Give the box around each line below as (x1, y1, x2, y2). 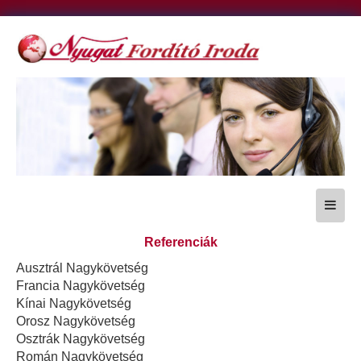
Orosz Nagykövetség (16, 313, 135, 328)
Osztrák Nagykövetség (16, 331, 145, 346)
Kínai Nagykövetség (16, 296, 131, 310)
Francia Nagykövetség (16, 278, 145, 293)
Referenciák (143, 235, 218, 250)
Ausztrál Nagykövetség (16, 260, 148, 275)
